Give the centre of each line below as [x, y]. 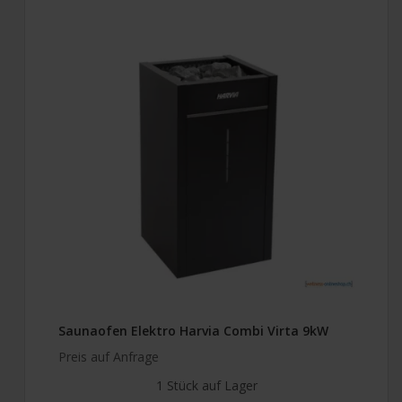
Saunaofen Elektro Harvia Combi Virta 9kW [193, 330]
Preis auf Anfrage [109, 356]
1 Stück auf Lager [206, 385]
